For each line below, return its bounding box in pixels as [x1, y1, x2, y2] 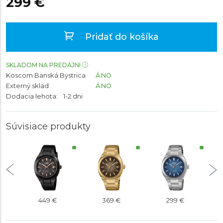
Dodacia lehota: [6, 92, 58, 100]
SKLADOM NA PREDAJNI [6, 61, 81, 69]
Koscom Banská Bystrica [6, 71, 86, 79]
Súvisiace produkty [6, 121, 91, 132]
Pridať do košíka [83, 31, 159, 42]
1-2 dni [63, 92, 83, 100]
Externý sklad [6, 82, 49, 90]
